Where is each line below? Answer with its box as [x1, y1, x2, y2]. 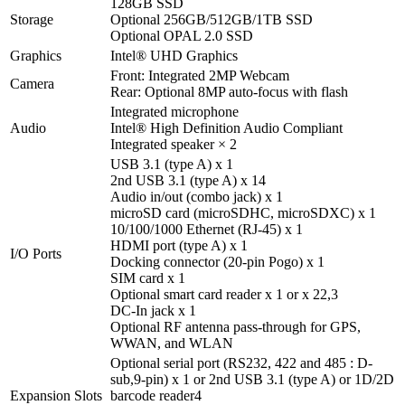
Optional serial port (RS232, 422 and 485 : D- [110, 354, 372, 371]
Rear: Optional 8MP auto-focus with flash [110, 83, 348, 99]
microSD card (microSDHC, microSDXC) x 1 [110, 204, 376, 221]
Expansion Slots [10, 387, 102, 403]
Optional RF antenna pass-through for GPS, [110, 318, 361, 334]
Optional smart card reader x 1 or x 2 [110, 286, 320, 302]
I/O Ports [10, 245, 61, 261]
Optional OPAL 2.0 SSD [110, 27, 253, 43]
